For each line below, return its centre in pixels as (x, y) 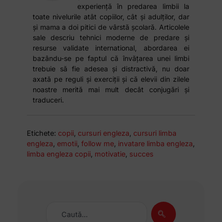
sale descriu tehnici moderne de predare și (111, 37)
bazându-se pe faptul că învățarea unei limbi (111, 58)
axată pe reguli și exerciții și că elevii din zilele (111, 79)
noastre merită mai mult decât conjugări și (111, 89)
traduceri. (49, 100)
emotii (67, 143)
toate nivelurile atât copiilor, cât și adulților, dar (111, 16)
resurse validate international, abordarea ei (111, 48)
